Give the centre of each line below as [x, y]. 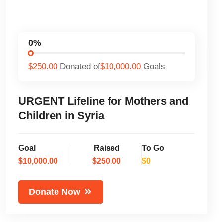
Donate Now [55, 192]
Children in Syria [61, 115]
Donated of [80, 66]
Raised [107, 148]
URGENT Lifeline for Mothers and [104, 101]
